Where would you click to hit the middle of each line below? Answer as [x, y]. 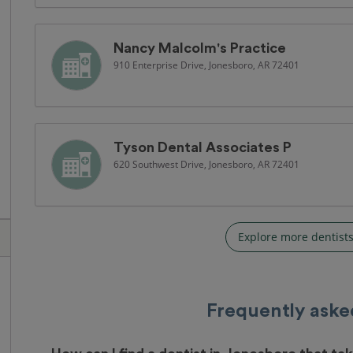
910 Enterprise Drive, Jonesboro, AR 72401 [206, 65]
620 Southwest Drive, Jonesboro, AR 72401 [206, 164]
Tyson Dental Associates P [203, 147]
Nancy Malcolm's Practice [200, 48]
